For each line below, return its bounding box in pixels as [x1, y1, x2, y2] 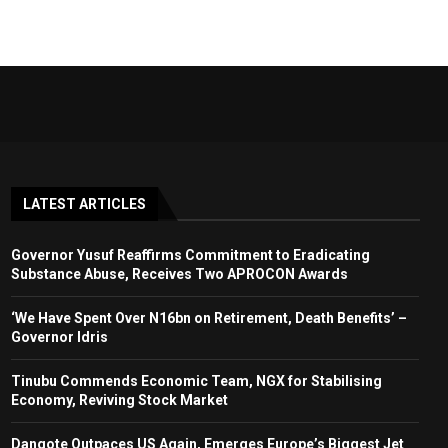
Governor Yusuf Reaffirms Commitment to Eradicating [10, 246, 370, 263]
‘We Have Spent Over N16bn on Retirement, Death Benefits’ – [10, 309, 407, 326]
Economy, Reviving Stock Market [10, 391, 228, 408]
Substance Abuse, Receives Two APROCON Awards [10, 265, 348, 282]
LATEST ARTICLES [22, 195, 146, 212]
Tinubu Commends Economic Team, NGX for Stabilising [10, 372, 382, 389]
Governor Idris [10, 328, 108, 345]
